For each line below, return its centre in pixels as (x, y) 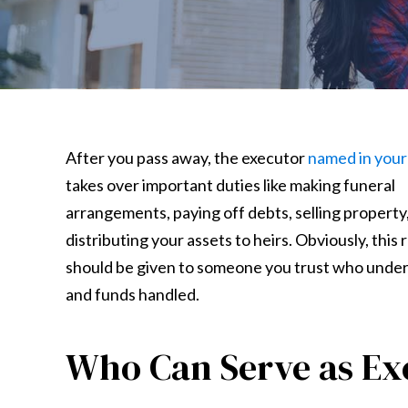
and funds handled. (133, 294)
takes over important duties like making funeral (230, 185)
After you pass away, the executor (187, 158)
